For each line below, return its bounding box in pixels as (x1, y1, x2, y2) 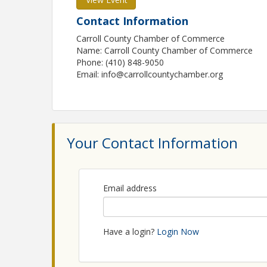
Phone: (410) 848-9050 (76, 57, 164, 68)
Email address (103, 182, 157, 194)
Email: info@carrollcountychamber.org (76, 69, 223, 80)
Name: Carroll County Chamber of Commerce (76, 45, 253, 56)
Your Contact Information (67, 133, 238, 153)
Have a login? (103, 226, 157, 237)
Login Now (157, 226, 199, 237)
